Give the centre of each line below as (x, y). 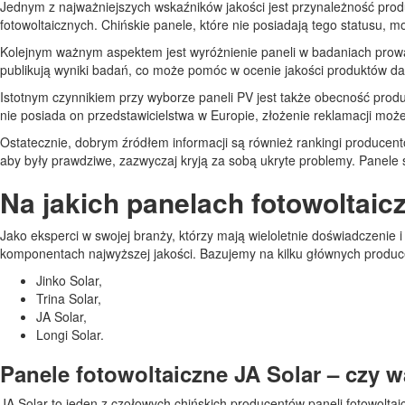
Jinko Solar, (69, 280)
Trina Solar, (69, 298)
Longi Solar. (70, 334)
